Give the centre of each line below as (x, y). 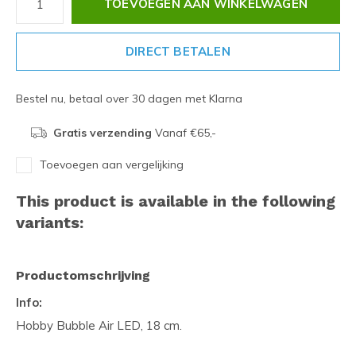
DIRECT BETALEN (178, 51)
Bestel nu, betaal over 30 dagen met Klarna (129, 99)
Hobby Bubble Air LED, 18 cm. (99, 325)
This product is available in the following (176, 201)
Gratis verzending (102, 133)
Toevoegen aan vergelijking (112, 164)
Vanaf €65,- (184, 133)
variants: (50, 222)
